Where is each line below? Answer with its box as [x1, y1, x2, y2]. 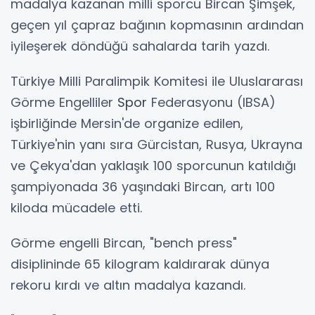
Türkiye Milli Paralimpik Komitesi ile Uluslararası [11, 72, 303, 90]
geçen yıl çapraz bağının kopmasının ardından [11, 15, 304, 34]
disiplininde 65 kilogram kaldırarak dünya [11, 255, 269, 273]
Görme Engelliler [11, 93, 117, 111]
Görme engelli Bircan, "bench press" [11, 233, 237, 252]
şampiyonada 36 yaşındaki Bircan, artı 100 [11, 177, 275, 195]
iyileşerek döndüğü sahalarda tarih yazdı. [11, 37, 269, 55]
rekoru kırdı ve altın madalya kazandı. [11, 276, 245, 294]
